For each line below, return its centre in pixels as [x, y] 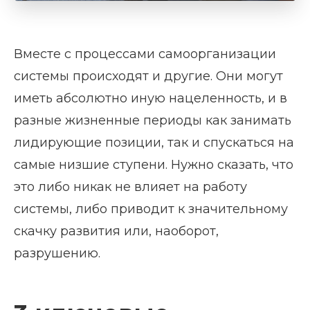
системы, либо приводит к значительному [151, 209]
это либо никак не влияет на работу [130, 186]
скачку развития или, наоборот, [116, 231]
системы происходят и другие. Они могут [148, 76]
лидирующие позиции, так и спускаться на [154, 142]
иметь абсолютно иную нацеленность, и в [151, 98]
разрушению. [57, 253]
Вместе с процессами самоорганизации [145, 54]
